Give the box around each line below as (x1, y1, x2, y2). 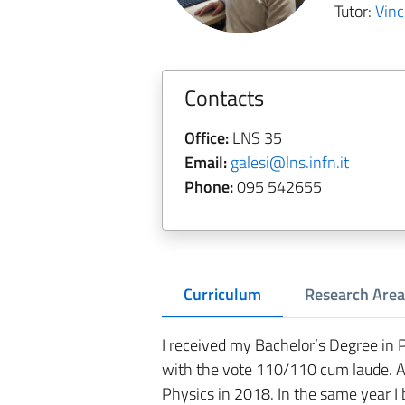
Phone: (184, 174, 233, 199)
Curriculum (183, 282, 261, 306)
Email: (184, 150, 227, 174)
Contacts (184, 81, 264, 114)
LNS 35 (228, 126, 282, 150)
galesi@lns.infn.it (230, 150, 349, 174)
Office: (184, 126, 229, 150)
